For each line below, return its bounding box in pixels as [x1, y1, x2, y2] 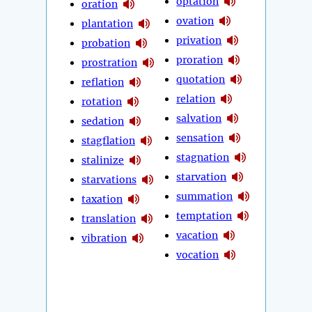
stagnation [176, 150, 230, 164]
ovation [176, 14, 214, 27]
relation [176, 92, 216, 105]
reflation [81, 75, 124, 88]
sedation [81, 114, 124, 127]
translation [81, 212, 136, 225]
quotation [176, 72, 226, 86]
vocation [176, 248, 219, 261]
